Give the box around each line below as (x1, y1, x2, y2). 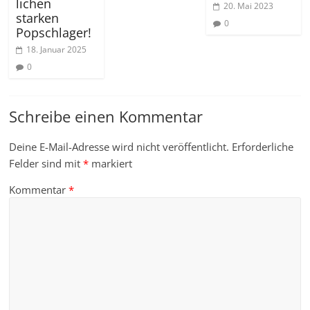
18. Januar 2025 (26, 44, 87, 56)
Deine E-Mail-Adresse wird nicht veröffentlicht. (9, 140, 230, 154)
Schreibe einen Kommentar (9, 106, 203, 127)
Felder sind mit (9, 156, 84, 171)
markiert (89, 156, 133, 171)
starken (16, 10, 60, 27)
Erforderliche (232, 140, 294, 154)
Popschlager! (16, 24, 92, 42)
